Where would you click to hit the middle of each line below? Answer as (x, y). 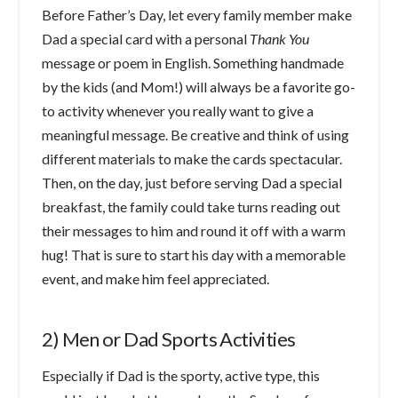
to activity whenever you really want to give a (178, 110)
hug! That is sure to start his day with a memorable (194, 254)
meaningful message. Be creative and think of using (196, 134)
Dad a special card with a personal (146, 38)
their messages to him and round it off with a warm (194, 230)
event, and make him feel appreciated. (156, 278)
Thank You (280, 38)
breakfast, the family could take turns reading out (191, 206)
